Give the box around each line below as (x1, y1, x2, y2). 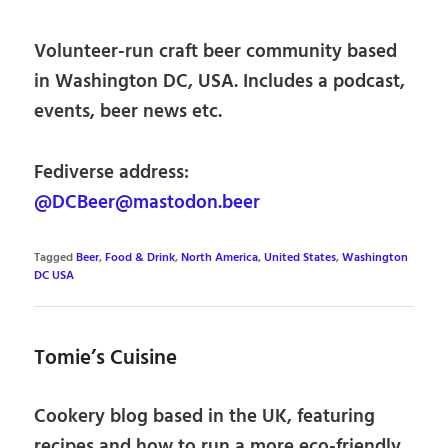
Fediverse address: (34, 158, 190, 189)
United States (264, 248, 337, 267)
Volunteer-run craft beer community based (34, 37, 398, 68)
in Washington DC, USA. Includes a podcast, (34, 67, 406, 98)
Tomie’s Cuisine (34, 342, 178, 376)
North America (181, 248, 259, 267)
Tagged (34, 248, 74, 267)
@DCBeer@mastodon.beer (34, 188, 261, 219)
